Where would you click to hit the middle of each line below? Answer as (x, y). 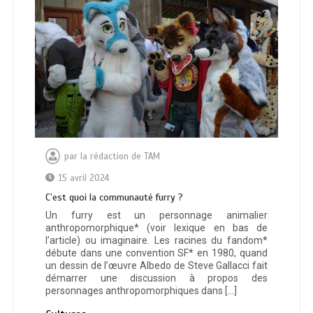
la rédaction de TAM (120, 157)
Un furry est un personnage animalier (156, 216)
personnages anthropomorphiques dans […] (141, 291)
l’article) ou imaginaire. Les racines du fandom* (156, 241)
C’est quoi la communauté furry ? (114, 198)
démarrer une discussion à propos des (156, 278)
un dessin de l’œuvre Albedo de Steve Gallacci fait (156, 266)
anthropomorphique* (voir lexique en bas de (156, 228)
